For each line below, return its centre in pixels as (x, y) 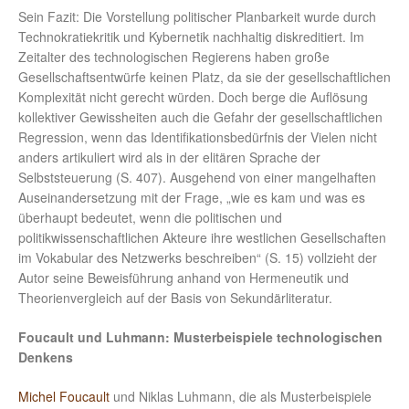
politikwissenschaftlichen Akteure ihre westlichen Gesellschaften (202, 238)
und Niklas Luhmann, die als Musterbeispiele (241, 397)
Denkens (46, 357)
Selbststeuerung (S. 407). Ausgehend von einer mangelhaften (197, 178)
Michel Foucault (64, 397)
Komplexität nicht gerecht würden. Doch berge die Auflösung (193, 97)
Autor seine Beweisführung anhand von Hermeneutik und (184, 278)
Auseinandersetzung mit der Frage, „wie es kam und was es (192, 198)
